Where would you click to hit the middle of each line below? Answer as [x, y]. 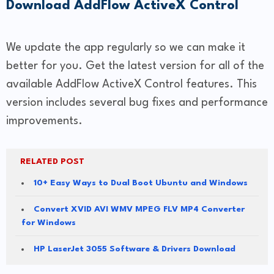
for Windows [49, 223]
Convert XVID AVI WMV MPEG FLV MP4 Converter [139, 209]
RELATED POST [52, 162]
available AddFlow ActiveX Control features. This [131, 85]
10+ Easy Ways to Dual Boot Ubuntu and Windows [141, 183]
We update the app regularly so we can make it [126, 48]
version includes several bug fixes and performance [137, 103]
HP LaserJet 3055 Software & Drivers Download [135, 249]
